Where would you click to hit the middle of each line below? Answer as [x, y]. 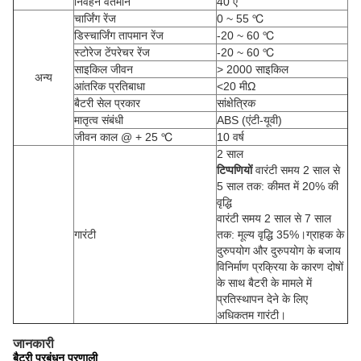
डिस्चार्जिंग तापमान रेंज [119, 35]
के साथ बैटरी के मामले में [264, 283]
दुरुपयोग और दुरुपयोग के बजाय [279, 251]
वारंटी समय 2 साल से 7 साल [274, 218]
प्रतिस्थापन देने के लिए [262, 299]
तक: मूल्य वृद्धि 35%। [261, 234]
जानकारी [33, 344]
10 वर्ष [230, 137]
